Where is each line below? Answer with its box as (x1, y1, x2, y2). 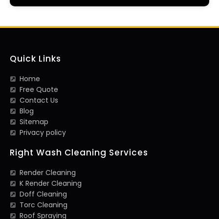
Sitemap (20, 117, 48, 127)
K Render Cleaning (20, 178, 82, 189)
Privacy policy (20, 128, 66, 138)
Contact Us (20, 95, 58, 106)
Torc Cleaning (20, 200, 67, 210)
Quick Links (10, 53, 61, 65)
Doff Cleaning (20, 189, 67, 199)
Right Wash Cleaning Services (10, 147, 148, 159)
